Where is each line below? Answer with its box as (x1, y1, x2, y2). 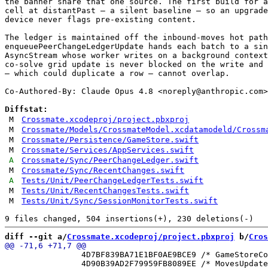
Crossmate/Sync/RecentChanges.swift (22, 165, 185, 175)
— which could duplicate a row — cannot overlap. (5, 68, 230, 78)
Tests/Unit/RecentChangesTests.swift (22, 185, 190, 195)
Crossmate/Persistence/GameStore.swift (22, 135, 199, 144)
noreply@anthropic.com (163, 86, 263, 96)
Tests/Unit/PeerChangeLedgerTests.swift (22, 175, 204, 185)
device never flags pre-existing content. (5, 14, 196, 24)
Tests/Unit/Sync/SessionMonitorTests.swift (22, 196, 218, 205)
